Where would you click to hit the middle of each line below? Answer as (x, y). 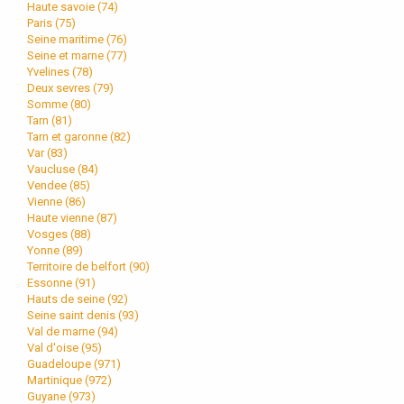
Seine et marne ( (69, 55)
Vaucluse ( (54, 169)
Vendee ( (50, 185)
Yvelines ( (51, 71)
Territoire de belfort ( (80, 266)
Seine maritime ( (69, 39)
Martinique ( (58, 380)
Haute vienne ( (64, 217)
